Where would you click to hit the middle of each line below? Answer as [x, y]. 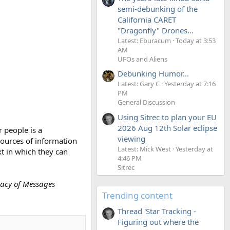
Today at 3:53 [196, 40]
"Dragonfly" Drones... [156, 30]
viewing [131, 138]
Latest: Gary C [139, 84]
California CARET [147, 19]
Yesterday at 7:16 [190, 84]
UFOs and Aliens [142, 59]
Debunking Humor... [153, 74]
